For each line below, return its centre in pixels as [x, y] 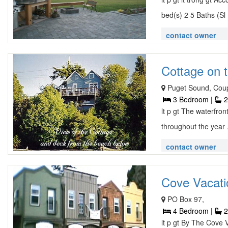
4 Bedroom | [193, 211]
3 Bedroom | [193, 99]
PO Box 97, [186, 199]
